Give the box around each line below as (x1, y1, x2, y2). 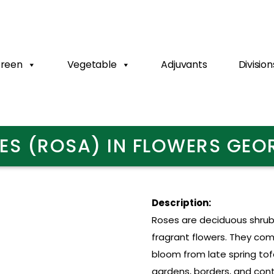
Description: (152, 196, 211, 209)
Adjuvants (161, 57, 207, 72)
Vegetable (67, 57, 117, 72)
